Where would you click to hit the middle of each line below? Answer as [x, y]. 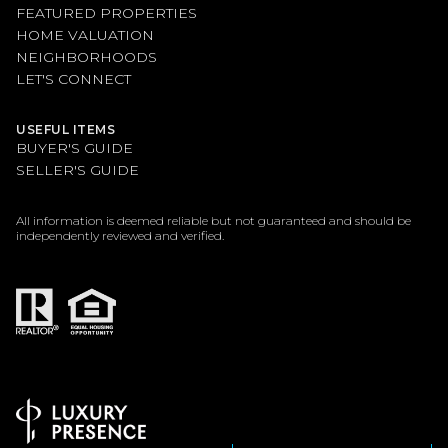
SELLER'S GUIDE [77, 169]
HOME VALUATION [85, 34]
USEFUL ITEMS [65, 129]
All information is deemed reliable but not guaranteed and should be [213, 220]
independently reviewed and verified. [120, 235]
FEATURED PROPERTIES [106, 12]
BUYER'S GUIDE [74, 147]
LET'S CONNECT [73, 78]
